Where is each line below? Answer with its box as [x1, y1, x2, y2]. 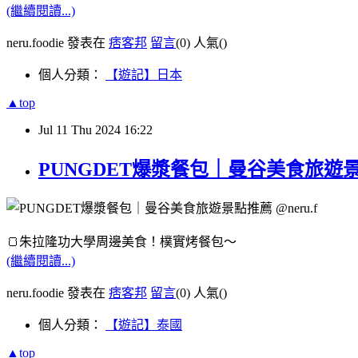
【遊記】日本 [105, 68, 182, 82]
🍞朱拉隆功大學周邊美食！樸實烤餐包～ [6, 235, 237, 249]
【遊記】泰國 [105, 318, 182, 332]
